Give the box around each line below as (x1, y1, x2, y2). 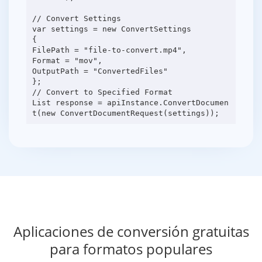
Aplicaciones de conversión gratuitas (13, 222, 249, 242)
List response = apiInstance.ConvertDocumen (32, 98, 229, 107)
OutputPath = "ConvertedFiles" (32, 66, 168, 75)
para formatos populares (50, 239, 212, 259)
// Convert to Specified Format (32, 87, 173, 96)
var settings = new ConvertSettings (32, 24, 191, 33)
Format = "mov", (32, 56, 102, 65)
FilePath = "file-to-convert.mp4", (32, 45, 187, 54)
